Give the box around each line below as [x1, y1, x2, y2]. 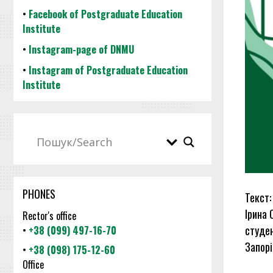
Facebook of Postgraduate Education [29, 7, 182, 21]
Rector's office [23, 208, 76, 223]
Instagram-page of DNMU [29, 42, 134, 57]
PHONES [23, 186, 55, 202]
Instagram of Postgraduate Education [29, 63, 188, 77]
